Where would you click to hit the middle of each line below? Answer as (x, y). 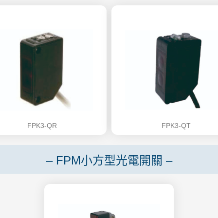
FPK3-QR (42, 126)
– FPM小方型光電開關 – (109, 160)
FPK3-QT (176, 126)
